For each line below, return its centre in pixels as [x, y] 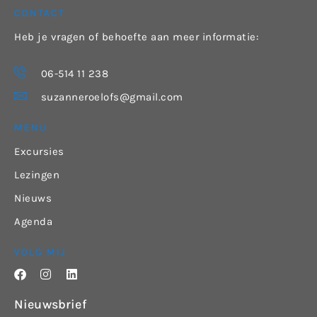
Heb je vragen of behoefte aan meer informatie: [136, 37]
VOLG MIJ [40, 253]
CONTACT [40, 13]
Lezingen [37, 175]
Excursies [39, 152]
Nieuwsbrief [50, 305]
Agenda [33, 222]
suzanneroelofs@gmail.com [112, 97]
